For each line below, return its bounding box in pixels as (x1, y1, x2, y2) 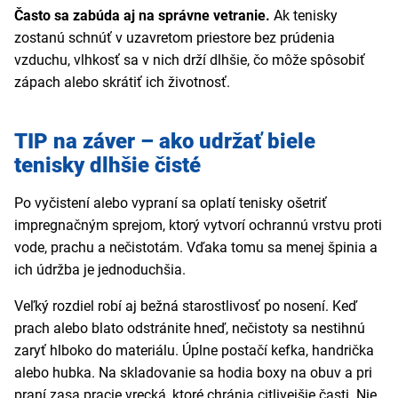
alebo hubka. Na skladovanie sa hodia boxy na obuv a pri (14, 364, 372, 382)
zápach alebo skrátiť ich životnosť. (14, 74, 230, 92)
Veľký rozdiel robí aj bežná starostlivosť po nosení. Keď (14, 298, 357, 315)
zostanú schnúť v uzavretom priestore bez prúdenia (14, 29, 335, 47)
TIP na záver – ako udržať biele (14, 129, 315, 155)
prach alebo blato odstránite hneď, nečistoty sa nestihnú (14, 320, 365, 338)
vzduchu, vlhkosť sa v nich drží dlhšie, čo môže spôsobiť (14, 52, 365, 69)
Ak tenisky (274, 7, 338, 25)
